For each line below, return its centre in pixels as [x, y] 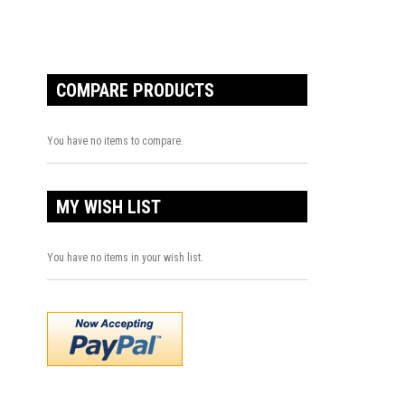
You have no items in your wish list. [125, 257]
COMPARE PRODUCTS [135, 90]
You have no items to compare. [115, 141]
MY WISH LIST [108, 207]
